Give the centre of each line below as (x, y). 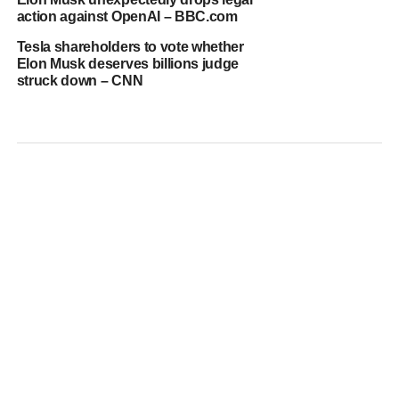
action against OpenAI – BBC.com (127, 16)
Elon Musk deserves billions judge (128, 64)
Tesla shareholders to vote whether (130, 47)
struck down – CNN (80, 81)
